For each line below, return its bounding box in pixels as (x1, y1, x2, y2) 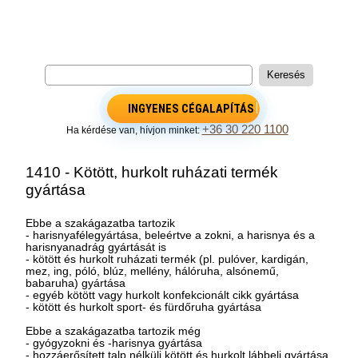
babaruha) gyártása (26, 276, 126, 289)
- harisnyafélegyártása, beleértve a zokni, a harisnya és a (26, 229, 316, 241)
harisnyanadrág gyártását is (26, 241, 167, 253)
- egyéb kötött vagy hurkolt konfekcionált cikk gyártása (26, 288, 300, 301)
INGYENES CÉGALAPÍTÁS (127, 101, 254, 116)
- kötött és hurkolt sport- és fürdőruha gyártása (26, 300, 262, 313)
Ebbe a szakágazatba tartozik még (26, 324, 201, 337)
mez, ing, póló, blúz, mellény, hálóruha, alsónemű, (26, 265, 280, 277)
